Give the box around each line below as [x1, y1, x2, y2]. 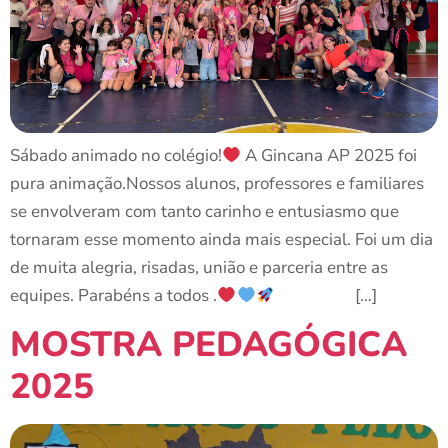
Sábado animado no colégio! [10, 144, 222, 167]
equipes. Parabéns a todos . [10, 284, 217, 307]
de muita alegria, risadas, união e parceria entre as [10, 256, 388, 279]
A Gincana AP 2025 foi [241, 144, 418, 167]
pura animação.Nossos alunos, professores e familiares [10, 172, 424, 195]
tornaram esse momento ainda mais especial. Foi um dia [10, 228, 433, 251]
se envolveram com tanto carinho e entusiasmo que [10, 200, 399, 223]
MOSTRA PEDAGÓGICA [10, 321, 407, 369]
